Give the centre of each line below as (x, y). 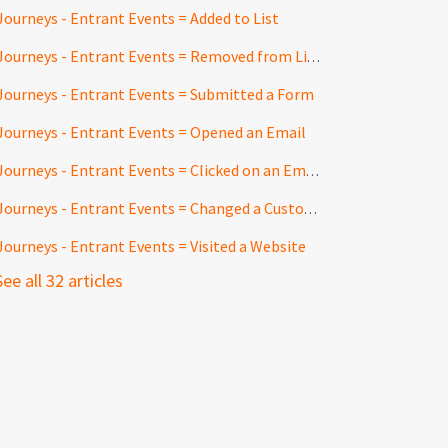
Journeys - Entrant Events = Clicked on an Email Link (313, 171)
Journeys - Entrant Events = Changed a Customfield (311, 209)
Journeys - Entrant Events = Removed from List (314, 57)
